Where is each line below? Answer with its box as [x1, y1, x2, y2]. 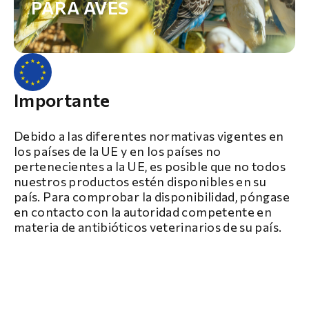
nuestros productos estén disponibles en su [14, 173, 267, 189]
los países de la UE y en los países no [14, 143, 221, 159]
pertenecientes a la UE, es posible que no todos [14, 158, 286, 174]
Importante [14, 88, 110, 110]
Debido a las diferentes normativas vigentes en [14, 128, 284, 143]
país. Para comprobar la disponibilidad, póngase [14, 188, 290, 204]
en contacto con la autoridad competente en [14, 203, 272, 219]
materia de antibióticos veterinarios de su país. [14, 219, 282, 235]
